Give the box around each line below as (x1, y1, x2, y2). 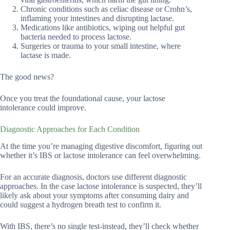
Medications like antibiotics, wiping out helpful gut (21, 23, 185, 32)
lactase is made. (21, 51, 71, 60)
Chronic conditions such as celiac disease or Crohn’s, (21, 5, 192, 13)
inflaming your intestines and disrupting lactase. (21, 14, 174, 23)
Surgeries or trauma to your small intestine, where (21, 42, 181, 50)
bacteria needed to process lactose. (21, 32, 131, 41)
